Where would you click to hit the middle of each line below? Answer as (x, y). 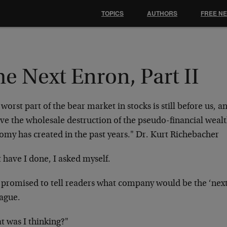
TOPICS (112, 13)
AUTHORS (162, 13)
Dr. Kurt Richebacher (177, 135)
